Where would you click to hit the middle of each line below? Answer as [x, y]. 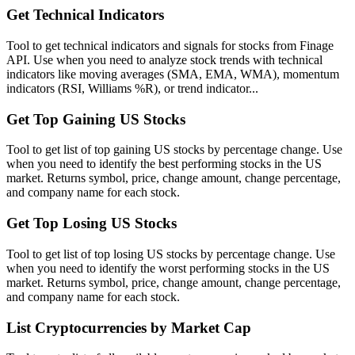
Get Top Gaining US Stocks [96, 119]
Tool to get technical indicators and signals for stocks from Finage [170, 46]
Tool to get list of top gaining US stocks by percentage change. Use [174, 150]
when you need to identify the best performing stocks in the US [164, 164]
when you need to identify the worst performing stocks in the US [168, 268]
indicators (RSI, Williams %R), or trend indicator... [132, 88]
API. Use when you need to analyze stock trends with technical [164, 60]
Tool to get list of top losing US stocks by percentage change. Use [171, 254]
